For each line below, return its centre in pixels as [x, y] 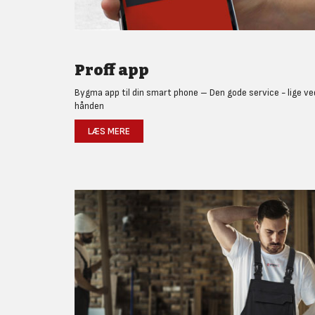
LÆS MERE [109, 131]
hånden [89, 105]
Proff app [112, 70]
